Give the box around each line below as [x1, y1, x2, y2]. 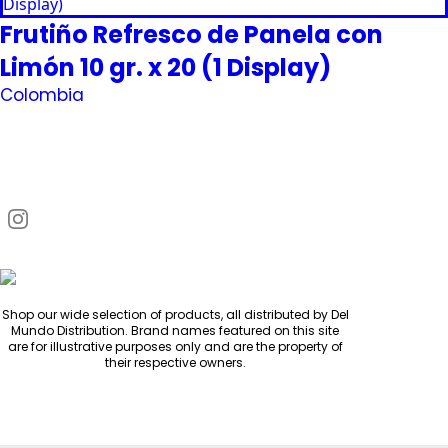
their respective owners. [104, 354, 246, 371]
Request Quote [141, 109, 275, 134]
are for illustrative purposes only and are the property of [7, 338, 343, 355]
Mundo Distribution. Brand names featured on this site [11, 322, 339, 339]
